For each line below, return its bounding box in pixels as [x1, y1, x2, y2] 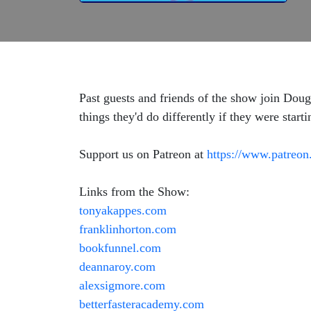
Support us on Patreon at [79, 147, 207, 161]
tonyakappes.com [79, 203, 167, 217]
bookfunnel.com [79, 241, 161, 255]
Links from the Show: [79, 185, 190, 199]
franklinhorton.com [79, 222, 176, 236]
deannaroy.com [79, 260, 155, 274]
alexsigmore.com [79, 278, 165, 292]
